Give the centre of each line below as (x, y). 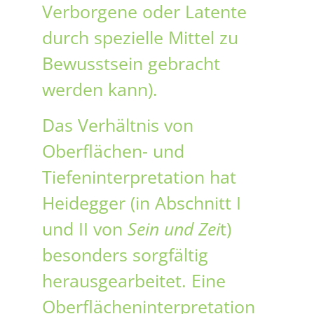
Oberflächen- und (113, 151)
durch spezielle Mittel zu (140, 37)
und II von (85, 229)
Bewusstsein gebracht (131, 63)
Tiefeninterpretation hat (139, 177)
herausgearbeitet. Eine (134, 281)
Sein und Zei (174, 229)
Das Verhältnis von (118, 125)
